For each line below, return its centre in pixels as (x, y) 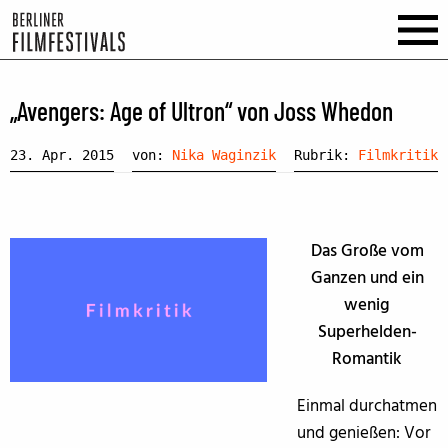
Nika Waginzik (224, 154)
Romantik (367, 359)
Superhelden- (367, 332)
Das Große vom (367, 251)
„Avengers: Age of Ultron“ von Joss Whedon (201, 111)
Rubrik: (326, 154)
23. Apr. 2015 (62, 154)
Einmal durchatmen (366, 406)
